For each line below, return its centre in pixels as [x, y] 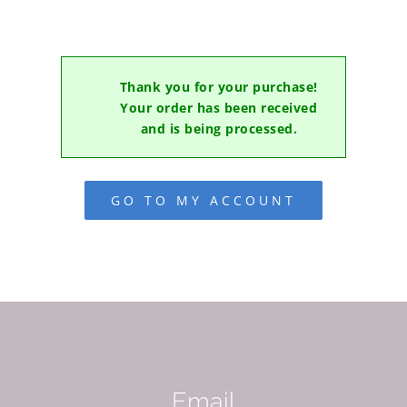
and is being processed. [219, 128]
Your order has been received [219, 107]
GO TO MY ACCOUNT [203, 200]
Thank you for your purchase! [218, 86]
